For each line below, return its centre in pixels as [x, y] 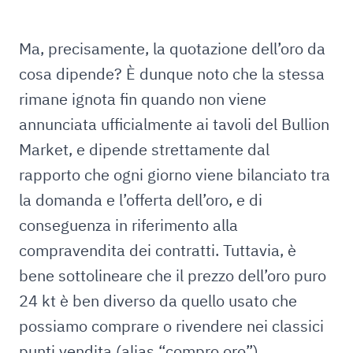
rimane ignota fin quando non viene [143, 99]
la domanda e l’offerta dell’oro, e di [141, 200]
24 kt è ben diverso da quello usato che [158, 301]
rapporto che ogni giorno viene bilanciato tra [175, 175]
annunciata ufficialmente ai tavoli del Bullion [174, 124]
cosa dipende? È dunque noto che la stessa [172, 74]
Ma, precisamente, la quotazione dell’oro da [172, 48]
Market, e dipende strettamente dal [144, 149]
